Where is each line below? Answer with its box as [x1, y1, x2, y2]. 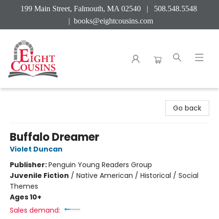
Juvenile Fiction [10, 171, 69, 180]
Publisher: [10, 160, 48, 170]
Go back [173, 103, 201, 113]
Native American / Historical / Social [76, 171, 198, 180]
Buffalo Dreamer [10, 130, 99, 145]
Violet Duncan [10, 144, 63, 154]
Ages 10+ [10, 192, 42, 202]
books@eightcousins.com [73, 17, 153, 25]
